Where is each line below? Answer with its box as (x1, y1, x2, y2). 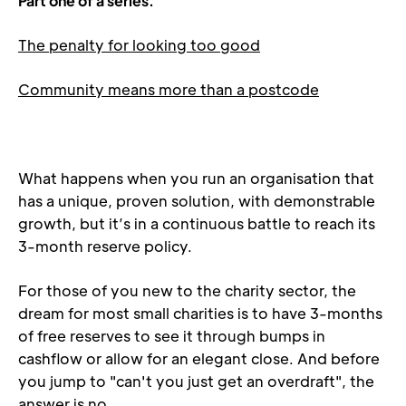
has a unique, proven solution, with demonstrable (18, 191, 375, 210)
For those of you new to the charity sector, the (18, 281, 356, 300)
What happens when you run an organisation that (18, 169, 374, 188)
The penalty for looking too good (18, 35, 260, 54)
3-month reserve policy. (18, 237, 192, 256)
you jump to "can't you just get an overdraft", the (18, 372, 374, 391)
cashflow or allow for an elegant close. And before (18, 349, 380, 368)
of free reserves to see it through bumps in (18, 326, 325, 345)
